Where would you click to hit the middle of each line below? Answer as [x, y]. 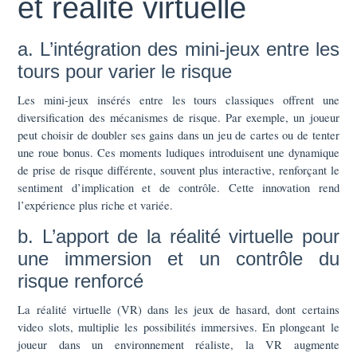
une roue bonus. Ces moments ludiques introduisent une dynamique [178, 152]
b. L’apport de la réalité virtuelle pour [178, 236]
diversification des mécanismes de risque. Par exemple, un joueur [178, 117]
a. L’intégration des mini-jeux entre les [178, 49]
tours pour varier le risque [125, 71]
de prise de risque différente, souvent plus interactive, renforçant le [178, 169]
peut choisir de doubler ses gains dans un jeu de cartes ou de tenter [178, 134]
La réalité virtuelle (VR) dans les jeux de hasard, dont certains [178, 309]
